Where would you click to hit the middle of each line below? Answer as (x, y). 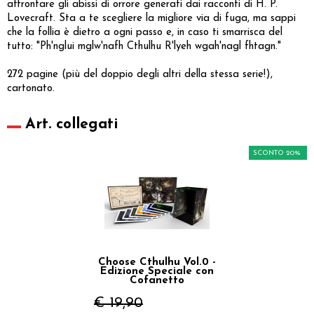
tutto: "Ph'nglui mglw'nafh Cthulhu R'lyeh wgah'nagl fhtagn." (144, 46)
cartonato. (31, 88)
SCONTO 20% (277, 153)
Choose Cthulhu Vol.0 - (157, 262)
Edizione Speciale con (157, 271)
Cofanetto (157, 280)
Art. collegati (71, 124)
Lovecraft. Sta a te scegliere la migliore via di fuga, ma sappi (151, 18)
